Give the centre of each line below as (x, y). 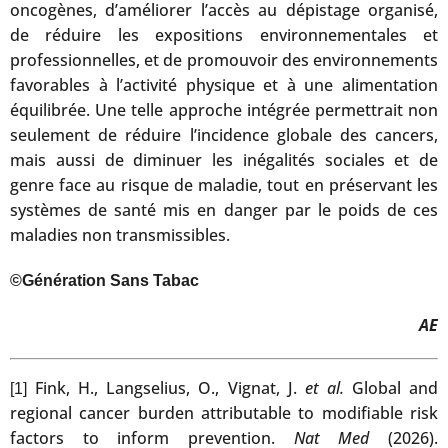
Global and (391, 387)
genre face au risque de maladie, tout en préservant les (224, 184)
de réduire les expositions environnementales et (224, 34)
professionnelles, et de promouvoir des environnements (224, 59)
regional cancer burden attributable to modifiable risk (224, 412)
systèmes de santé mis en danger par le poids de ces (224, 209)
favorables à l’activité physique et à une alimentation (224, 84)
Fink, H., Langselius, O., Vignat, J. (166, 387)
